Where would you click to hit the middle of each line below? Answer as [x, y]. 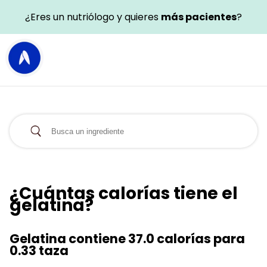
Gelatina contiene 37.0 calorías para [127, 238]
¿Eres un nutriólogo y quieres [93, 17]
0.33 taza [39, 250]
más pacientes [199, 17]
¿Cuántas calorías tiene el [124, 193]
